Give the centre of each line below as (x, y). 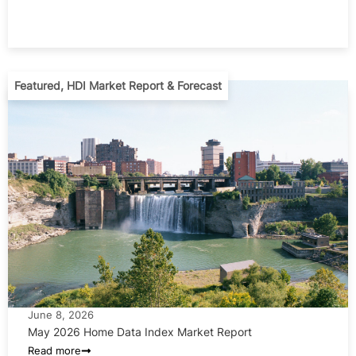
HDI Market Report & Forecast (144, 85)
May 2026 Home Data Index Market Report (140, 331)
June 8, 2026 (61, 314)
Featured (37, 85)
